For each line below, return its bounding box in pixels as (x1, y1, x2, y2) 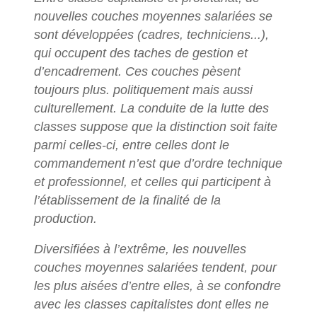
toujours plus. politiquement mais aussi (33, 82, 253, 97)
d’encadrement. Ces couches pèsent (33, 64, 241, 79)
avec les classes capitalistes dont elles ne (33, 297, 269, 312)
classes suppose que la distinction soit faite (33, 119, 277, 134)
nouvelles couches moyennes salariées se (33, 8, 272, 23)
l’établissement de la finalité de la (33, 192, 221, 207)
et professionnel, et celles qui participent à (33, 174, 271, 189)
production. (33, 211, 97, 226)
